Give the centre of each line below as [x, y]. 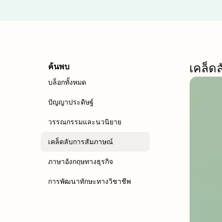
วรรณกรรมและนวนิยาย [85, 122]
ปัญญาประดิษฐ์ [71, 102]
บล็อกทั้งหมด [67, 82]
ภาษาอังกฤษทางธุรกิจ [81, 161]
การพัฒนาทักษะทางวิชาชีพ [89, 181]
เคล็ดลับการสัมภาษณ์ [81, 141]
